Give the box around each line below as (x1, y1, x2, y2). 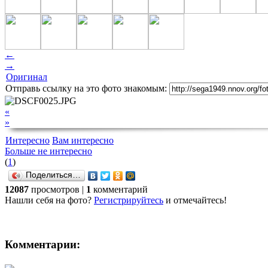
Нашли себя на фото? (5, 194, 94, 205)
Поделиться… (26, 170, 81, 179)
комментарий (91, 184, 148, 194)
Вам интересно (52, 135, 114, 145)
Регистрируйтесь (94, 194, 163, 205)
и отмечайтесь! (163, 194, 227, 205)
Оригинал (6, 71, 47, 82)
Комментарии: (5, 238, 80, 251)
